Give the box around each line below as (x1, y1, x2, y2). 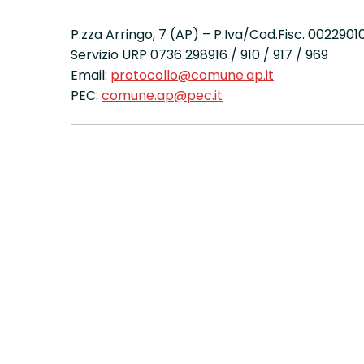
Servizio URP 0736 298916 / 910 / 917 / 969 (71, 45, 328, 65)
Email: (71, 66, 110, 85)
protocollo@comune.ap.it (110, 66, 274, 85)
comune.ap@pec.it (102, 86, 223, 106)
